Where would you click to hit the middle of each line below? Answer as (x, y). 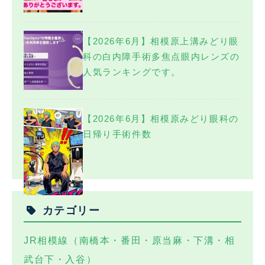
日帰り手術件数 (117, 134)
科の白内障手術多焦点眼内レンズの (161, 56)
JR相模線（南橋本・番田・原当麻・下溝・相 (130, 240)
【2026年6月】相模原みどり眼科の (161, 118)
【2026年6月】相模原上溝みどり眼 (161, 41)
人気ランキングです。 (132, 72)
